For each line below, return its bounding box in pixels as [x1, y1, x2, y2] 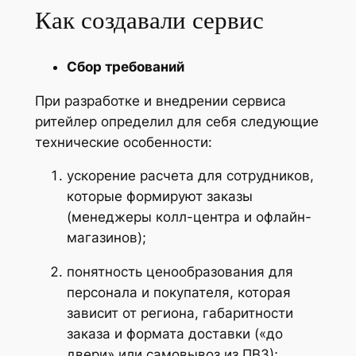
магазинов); [66, 230, 146, 246]
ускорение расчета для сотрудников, [66, 168, 314, 184]
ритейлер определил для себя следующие [34, 113, 319, 130]
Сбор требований [66, 58, 184, 75]
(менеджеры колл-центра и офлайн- [66, 209, 311, 226]
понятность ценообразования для [66, 264, 293, 281]
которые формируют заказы [66, 188, 253, 205]
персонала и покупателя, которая [66, 284, 291, 301]
